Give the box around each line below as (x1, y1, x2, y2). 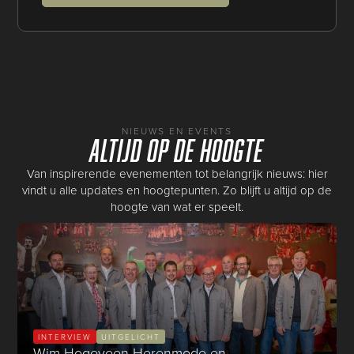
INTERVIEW (38, 330, 92, 342)
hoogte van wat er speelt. (111, 198, 243, 215)
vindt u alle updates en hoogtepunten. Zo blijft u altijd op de (22, 181, 332, 198)
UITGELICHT (101, 330, 161, 342)
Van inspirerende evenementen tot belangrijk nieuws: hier (26, 164, 328, 182)
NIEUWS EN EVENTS (122, 123, 232, 137)
